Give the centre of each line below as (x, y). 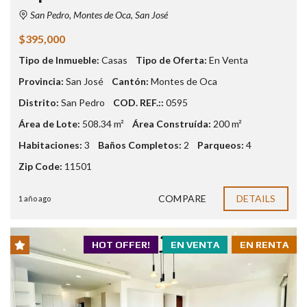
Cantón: (130, 81)
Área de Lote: (49, 123)
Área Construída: (172, 123)
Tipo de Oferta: (171, 60)
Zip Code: (40, 166)
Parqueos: (221, 145)
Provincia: (41, 81)
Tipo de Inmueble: (59, 60)
